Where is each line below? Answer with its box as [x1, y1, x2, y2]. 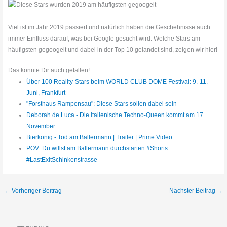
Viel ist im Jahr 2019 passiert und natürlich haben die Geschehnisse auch [8, 24, 211, 31]
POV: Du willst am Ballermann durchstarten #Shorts [26, 145, 168, 153]
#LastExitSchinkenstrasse [26, 156, 97, 164]
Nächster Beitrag [169, 186, 217, 194]
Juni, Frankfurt [26, 89, 65, 97]
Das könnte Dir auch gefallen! [8, 67, 90, 74]
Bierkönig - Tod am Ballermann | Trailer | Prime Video [26, 134, 172, 141]
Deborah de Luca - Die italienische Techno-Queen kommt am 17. [26, 111, 205, 119]
